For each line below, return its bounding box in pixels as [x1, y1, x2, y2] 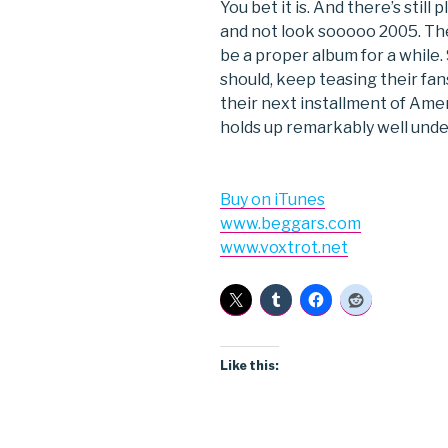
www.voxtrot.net [220, 238, 348, 258]
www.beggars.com [220, 214, 361, 234]
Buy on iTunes [220, 190, 325, 210]
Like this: [220, 358, 279, 374]
